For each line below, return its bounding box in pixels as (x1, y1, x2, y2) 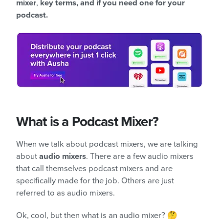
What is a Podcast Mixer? (16, 113, 158, 131)
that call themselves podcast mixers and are (16, 164, 173, 174)
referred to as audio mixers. (16, 188, 115, 198)
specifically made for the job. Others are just (16, 176, 174, 186)
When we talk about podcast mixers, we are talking (16, 139, 198, 150)
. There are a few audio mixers (86, 152, 194, 162)
